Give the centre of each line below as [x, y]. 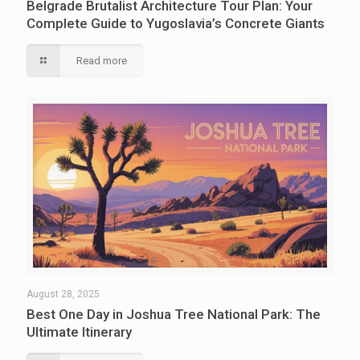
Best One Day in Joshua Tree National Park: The [174, 315]
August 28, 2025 [63, 295]
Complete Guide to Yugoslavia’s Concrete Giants [176, 24]
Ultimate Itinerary [79, 332]
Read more [102, 61]
